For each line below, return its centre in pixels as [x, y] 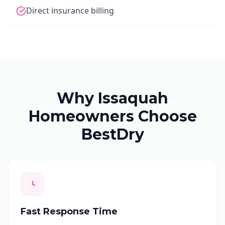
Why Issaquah [113, 98]
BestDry [113, 134]
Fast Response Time [69, 211]
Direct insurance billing [70, 11]
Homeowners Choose [113, 116]
